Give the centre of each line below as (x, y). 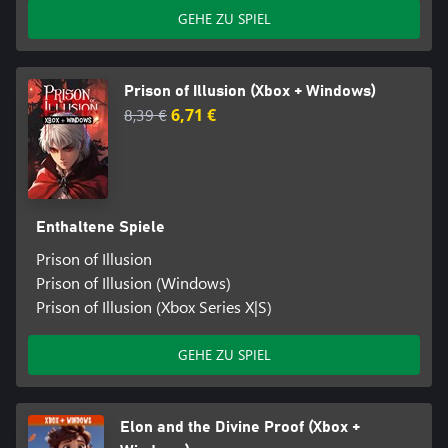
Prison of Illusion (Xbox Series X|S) (153, 306)
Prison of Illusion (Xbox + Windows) (250, 90)
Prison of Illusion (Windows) (133, 282)
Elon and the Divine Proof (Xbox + (240, 426)
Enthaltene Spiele (100, 226)
